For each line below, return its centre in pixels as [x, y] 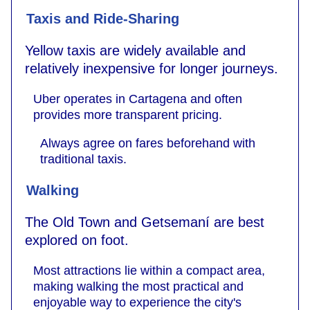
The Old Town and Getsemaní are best [145, 222]
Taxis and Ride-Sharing [103, 18]
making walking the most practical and [138, 286]
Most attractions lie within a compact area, [149, 270]
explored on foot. [77, 240]
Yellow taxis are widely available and [135, 50]
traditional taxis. [83, 159]
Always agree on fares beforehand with [148, 143]
